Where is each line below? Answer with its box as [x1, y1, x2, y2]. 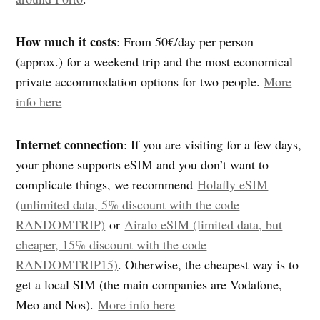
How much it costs [16, 32, 117, 51]
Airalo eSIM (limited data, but [124, 216, 283, 234]
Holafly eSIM [197, 176, 269, 194]
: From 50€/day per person [116, 33, 254, 51]
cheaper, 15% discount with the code [16, 236, 207, 254]
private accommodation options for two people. [16, 73, 264, 91]
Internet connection [16, 135, 124, 154]
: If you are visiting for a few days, [124, 136, 302, 154]
